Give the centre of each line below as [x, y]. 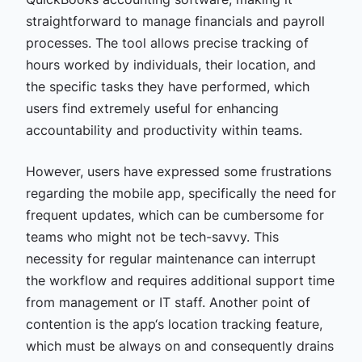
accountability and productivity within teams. [164, 130]
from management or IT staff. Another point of [168, 302]
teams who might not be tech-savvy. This [152, 236]
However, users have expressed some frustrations [178, 171]
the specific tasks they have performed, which [167, 86]
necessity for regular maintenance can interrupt [170, 258]
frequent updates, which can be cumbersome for [175, 215]
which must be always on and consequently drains [179, 345]
